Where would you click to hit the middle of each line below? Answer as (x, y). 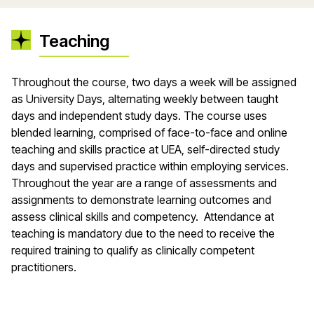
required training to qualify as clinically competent (133, 250)
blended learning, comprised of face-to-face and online (149, 132)
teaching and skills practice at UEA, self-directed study (145, 149)
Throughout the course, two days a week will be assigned (154, 82)
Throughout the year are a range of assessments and (144, 183)
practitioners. (44, 267)
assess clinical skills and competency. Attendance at (143, 217)
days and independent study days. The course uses (139, 116)
